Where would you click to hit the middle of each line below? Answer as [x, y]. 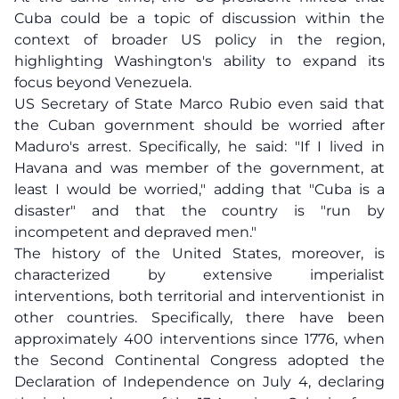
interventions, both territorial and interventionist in [199, 296]
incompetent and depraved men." [135, 232]
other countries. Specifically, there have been [199, 318]
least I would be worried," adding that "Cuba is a [199, 189]
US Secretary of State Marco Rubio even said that [199, 104]
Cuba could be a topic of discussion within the [199, 18]
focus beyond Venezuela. [103, 82]
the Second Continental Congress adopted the [199, 360]
